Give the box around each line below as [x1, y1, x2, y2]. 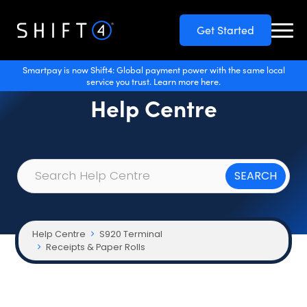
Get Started [197, 23, 254, 37]
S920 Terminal [99, 228, 163, 241]
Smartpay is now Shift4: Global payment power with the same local [22, 64, 285, 75]
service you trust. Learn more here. [86, 75, 221, 87]
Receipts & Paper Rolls [46, 241, 146, 254]
